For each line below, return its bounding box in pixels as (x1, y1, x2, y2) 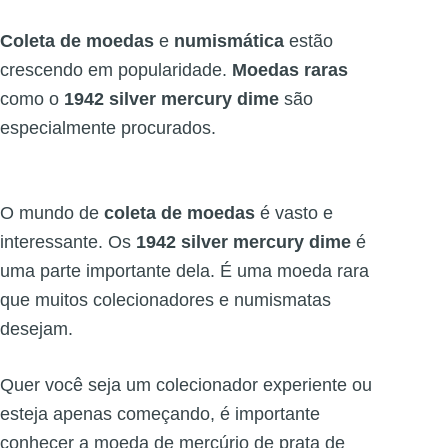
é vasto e (255, 203, 333, 224)
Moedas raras (232, 60, 348, 81)
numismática (174, 31, 284, 52)
